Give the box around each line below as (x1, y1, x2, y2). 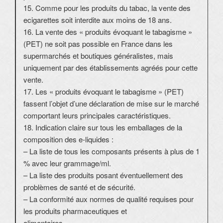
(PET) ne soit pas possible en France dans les (23, 38, 173, 49)
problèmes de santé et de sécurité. (23, 182, 135, 193)
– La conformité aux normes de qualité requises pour (23, 194, 194, 205)
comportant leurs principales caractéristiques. (23, 110, 171, 121)
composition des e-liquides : (23, 134, 113, 145)
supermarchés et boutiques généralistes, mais (23, 50, 173, 61)
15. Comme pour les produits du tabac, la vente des (23, 2, 191, 13)
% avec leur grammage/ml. (23, 158, 111, 169)
